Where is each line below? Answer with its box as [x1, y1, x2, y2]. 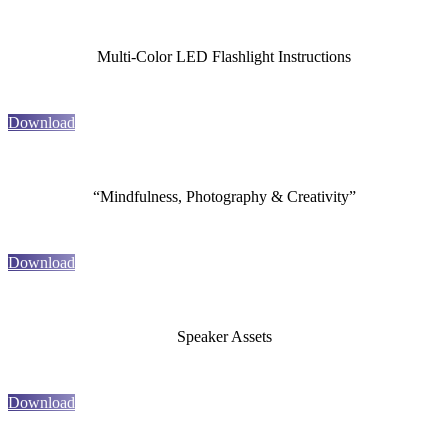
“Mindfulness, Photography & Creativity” [92, 188, 356, 206]
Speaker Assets [176, 328, 272, 346]
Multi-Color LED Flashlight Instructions [97, 48, 351, 66]
